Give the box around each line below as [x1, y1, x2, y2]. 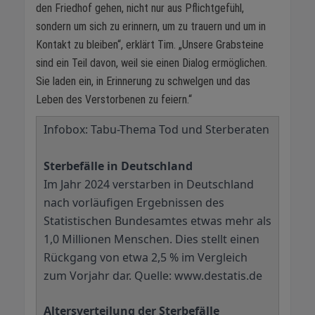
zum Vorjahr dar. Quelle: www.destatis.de [44, 267, 262, 283]
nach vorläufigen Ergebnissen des [44, 194, 224, 210]
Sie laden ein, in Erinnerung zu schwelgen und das [36, 74, 250, 88]
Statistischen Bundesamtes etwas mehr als [44, 212, 271, 229]
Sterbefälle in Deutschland [44, 157, 193, 174]
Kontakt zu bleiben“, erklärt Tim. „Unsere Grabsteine [36, 37, 264, 51]
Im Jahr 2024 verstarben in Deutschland [44, 176, 254, 192]
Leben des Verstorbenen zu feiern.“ [36, 92, 192, 106]
